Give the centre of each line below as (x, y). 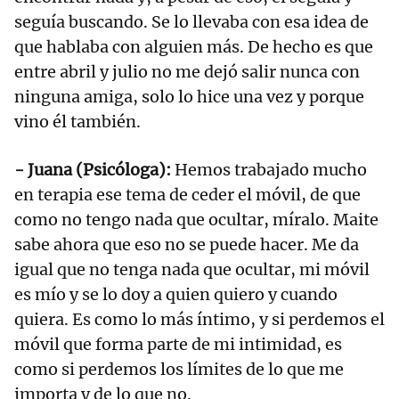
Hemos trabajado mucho (271, 170)
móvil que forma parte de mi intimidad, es (178, 345)
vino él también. (77, 122)
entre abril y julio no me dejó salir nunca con (187, 72)
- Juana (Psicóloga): (94, 170)
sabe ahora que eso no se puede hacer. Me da (187, 245)
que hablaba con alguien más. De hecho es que (194, 47)
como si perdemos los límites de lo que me (179, 370)
